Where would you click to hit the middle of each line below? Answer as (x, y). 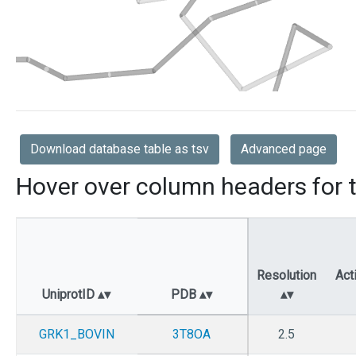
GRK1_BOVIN (76, 335)
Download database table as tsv (120, 149)
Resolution (286, 276)
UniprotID (70, 295)
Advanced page (284, 149)
